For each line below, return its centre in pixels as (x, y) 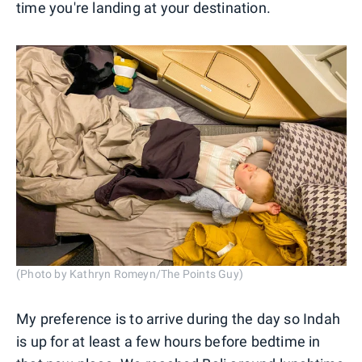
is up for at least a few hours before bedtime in (168, 341)
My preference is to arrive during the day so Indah (179, 318)
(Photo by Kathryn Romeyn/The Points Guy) (130, 274)
